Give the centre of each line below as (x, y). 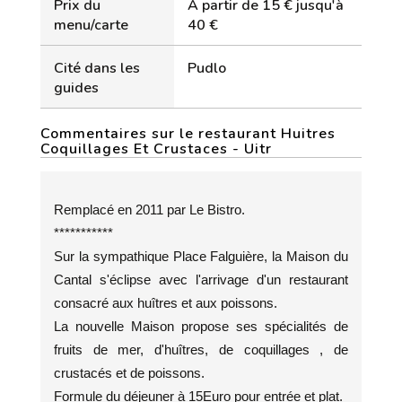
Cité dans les (97, 68)
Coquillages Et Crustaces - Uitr (156, 149)
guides (76, 88)
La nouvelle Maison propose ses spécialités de (201, 326)
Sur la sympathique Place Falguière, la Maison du (201, 256)
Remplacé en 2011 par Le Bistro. (149, 210)
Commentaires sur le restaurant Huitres (188, 134)
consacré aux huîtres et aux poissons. (166, 303)
